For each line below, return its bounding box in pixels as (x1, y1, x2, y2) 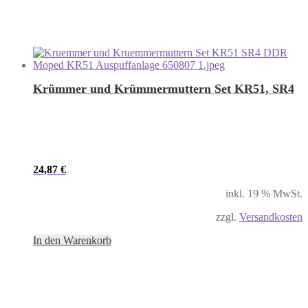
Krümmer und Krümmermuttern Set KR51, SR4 (33, 81, 294, 96)
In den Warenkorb (33, 234, 111, 246)
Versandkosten (239, 210, 302, 223)
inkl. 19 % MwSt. (225, 187, 302, 199)
